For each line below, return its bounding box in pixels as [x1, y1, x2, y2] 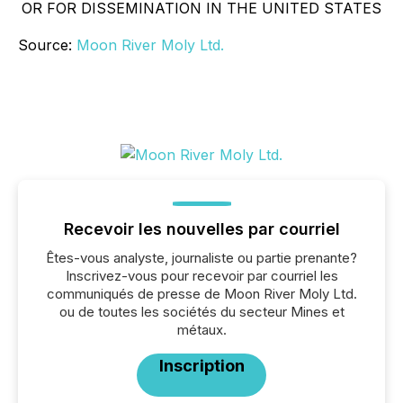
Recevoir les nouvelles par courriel [63, 219, 340, 238]
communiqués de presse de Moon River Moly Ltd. [46, 285, 357, 302]
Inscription [158, 356, 245, 375]
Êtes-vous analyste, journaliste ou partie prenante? [46, 249, 357, 266]
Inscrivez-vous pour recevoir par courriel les [65, 267, 338, 284]
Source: [18, 36, 76, 54]
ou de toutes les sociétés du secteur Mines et [58, 303, 345, 320]
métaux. [176, 321, 227, 338]
